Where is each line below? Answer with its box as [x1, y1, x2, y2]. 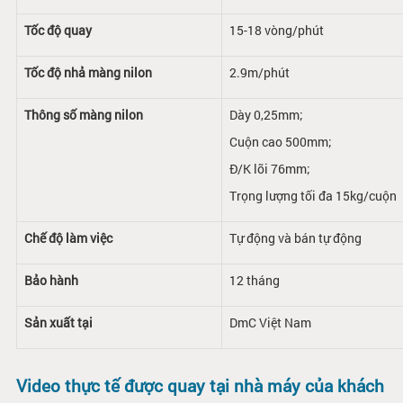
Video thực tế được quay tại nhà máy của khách [15, 373, 384, 397]
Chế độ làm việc [23, 228, 112, 246]
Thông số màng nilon [23, 105, 143, 123]
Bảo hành [23, 271, 78, 289]
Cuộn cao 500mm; [228, 132, 332, 150]
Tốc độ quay [23, 21, 92, 39]
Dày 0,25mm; [228, 105, 303, 123]
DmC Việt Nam [228, 313, 311, 331]
